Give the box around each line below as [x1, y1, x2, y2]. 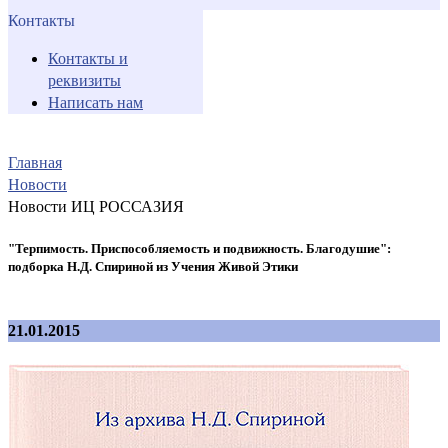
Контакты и [48, 49, 128, 67]
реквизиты [48, 71, 121, 89]
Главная [8, 153, 62, 171]
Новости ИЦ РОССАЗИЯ [8, 197, 184, 215]
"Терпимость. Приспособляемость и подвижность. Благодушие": [8, 240, 391, 256]
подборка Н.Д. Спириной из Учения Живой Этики [8, 258, 298, 274]
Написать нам [48, 93, 143, 111]
